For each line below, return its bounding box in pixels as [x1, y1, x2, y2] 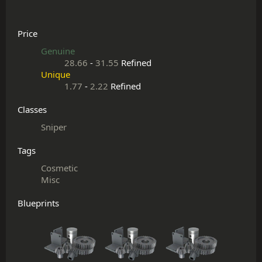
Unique [41, 68, 70, 80]
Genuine [41, 45, 75, 57]
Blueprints [18, 197, 59, 209]
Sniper [41, 121, 67, 133]
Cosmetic [41, 162, 78, 174]
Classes [18, 104, 47, 115]
